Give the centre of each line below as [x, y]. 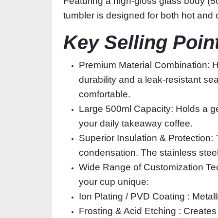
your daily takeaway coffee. [136, 123]
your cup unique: [114, 182]
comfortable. [105, 94]
